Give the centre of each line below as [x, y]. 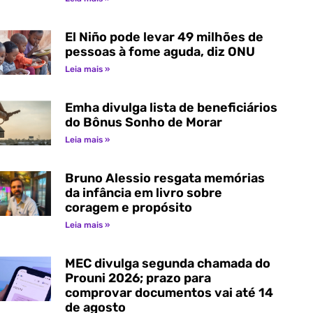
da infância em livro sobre [143, 192]
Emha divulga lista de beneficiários [171, 107]
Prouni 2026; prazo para [138, 278]
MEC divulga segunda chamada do [167, 263]
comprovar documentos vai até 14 [169, 292]
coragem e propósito [128, 207]
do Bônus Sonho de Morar [143, 122]
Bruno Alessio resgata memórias [165, 178]
